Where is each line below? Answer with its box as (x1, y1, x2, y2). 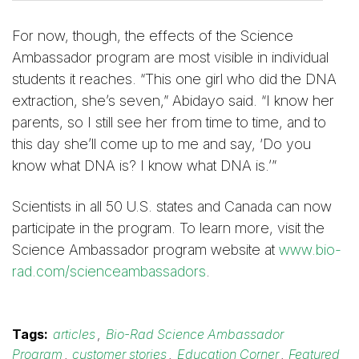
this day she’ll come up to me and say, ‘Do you (12, 135, 311, 153)
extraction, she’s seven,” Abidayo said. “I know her (12, 92, 334, 110)
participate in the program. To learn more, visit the (12, 219, 325, 236)
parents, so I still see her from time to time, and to (12, 114, 326, 131)
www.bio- (279, 240, 341, 258)
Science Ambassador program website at (12, 240, 279, 258)
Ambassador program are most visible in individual (12, 49, 329, 67)
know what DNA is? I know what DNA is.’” (12, 157, 276, 175)
